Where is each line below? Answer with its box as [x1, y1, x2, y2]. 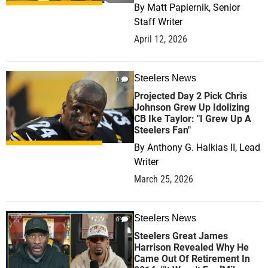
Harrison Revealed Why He [134, 242, 249, 253]
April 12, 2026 [134, 33, 187, 45]
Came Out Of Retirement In [134, 253, 250, 264]
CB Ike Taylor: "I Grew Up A [134, 113, 251, 124]
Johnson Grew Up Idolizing [134, 102, 249, 113]
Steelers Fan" [134, 124, 191, 136]
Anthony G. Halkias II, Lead [147, 142, 260, 153]
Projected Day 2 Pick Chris [134, 90, 247, 102]
